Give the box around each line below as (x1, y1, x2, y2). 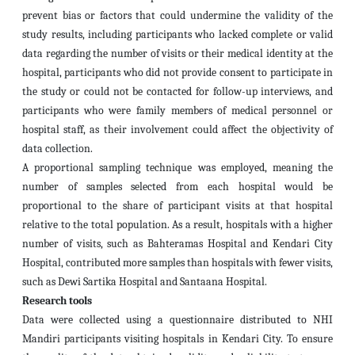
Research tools (22, 294, 92, 307)
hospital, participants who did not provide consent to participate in (22, 66, 333, 79)
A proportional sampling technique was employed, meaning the (22, 161, 333, 174)
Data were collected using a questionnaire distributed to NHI (22, 313, 333, 326)
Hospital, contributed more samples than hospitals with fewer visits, (22, 256, 333, 269)
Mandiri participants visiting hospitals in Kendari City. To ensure (22, 332, 333, 345)
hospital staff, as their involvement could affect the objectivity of (22, 123, 333, 136)
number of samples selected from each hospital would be (22, 180, 333, 193)
